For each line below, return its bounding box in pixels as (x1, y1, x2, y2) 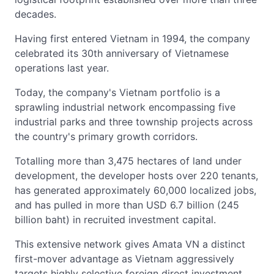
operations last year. (15, 61, 109, 74)
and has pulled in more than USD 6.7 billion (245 (15, 198, 239, 211)
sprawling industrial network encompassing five (15, 100, 235, 113)
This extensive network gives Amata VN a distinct (15, 237, 245, 250)
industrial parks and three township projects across (15, 115, 253, 128)
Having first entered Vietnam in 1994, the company (15, 32, 250, 45)
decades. (15, 7, 56, 20)
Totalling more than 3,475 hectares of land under (15, 154, 242, 167)
